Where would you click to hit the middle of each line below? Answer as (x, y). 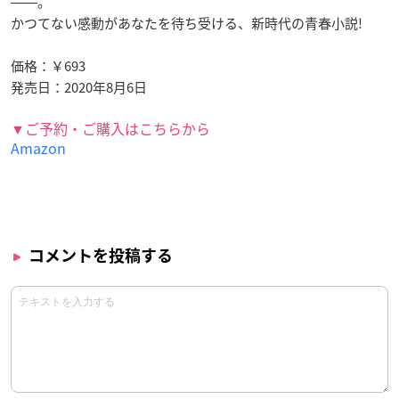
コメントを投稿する (101, 255)
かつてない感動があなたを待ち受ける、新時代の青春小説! (187, 23)
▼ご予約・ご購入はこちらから (110, 128)
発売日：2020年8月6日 (79, 87)
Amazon (38, 147)
